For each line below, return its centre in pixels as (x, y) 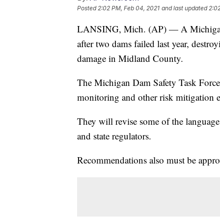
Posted (87, 8)
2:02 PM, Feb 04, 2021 (129, 8)
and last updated (184, 8)
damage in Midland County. (130, 58)
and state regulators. (114, 136)
